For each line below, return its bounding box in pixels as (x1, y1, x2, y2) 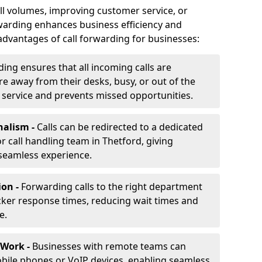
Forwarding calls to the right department (21, 180, 202, 193)
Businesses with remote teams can (32, 240, 186, 253)
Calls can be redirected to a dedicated (37, 120, 203, 133)
